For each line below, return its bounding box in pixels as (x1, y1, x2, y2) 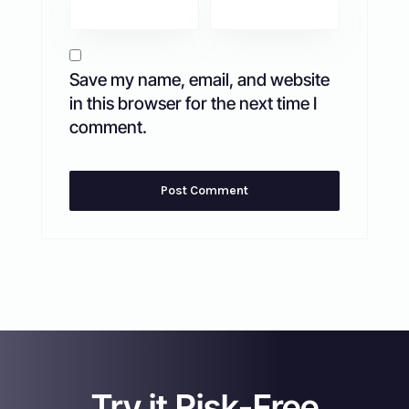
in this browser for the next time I (68, 92, 317, 114)
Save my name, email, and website (68, 68, 330, 90)
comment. (68, 116, 147, 138)
